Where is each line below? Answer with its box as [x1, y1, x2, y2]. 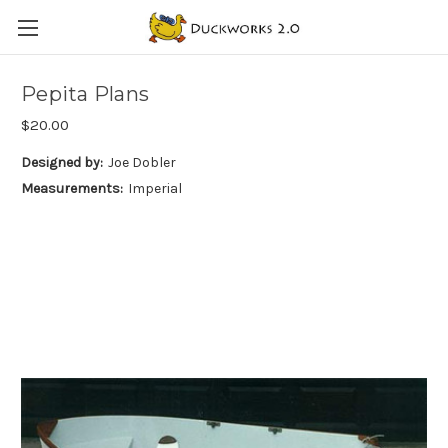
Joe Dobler [107, 153, 176, 171]
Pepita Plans [21, 82, 149, 107]
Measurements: [21, 179, 123, 197]
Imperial [127, 179, 182, 197]
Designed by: [21, 153, 103, 171]
